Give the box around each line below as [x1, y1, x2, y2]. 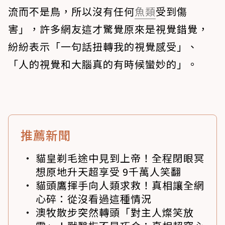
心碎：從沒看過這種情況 [36, 191, 152, 206]
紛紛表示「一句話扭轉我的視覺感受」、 [8, 39, 198, 54]
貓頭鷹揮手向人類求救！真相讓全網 [36, 177, 204, 192]
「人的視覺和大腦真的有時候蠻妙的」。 [8, 56, 198, 71]
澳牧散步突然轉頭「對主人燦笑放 [36, 204, 194, 219]
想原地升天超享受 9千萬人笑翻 [36, 164, 181, 179]
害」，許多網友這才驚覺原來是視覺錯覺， [8, 21, 208, 36]
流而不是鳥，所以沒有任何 [8, 4, 135, 19]
